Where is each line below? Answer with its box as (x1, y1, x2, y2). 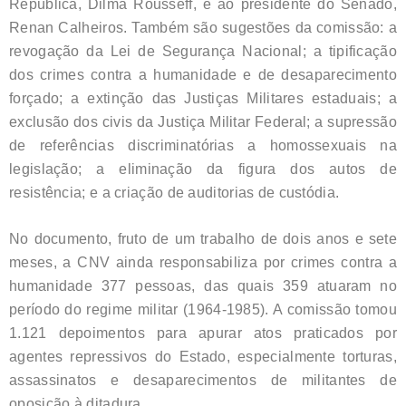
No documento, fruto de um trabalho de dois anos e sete (9, 230, 397, 246)
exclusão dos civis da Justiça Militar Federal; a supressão (9, 113, 397, 130)
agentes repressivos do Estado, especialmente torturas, (9, 348, 397, 364)
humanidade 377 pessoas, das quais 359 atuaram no (9, 277, 397, 294)
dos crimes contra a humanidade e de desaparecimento (9, 66, 397, 82)
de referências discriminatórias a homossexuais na (9, 137, 397, 153)
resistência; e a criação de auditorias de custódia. (9, 184, 340, 200)
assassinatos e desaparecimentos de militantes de (9, 372, 397, 388)
